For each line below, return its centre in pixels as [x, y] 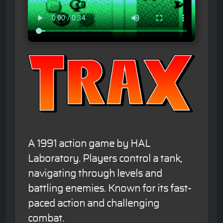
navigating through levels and [95, 174]
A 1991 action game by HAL [89, 144]
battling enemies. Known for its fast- [110, 189]
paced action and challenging [94, 204]
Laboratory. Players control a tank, [105, 159]
